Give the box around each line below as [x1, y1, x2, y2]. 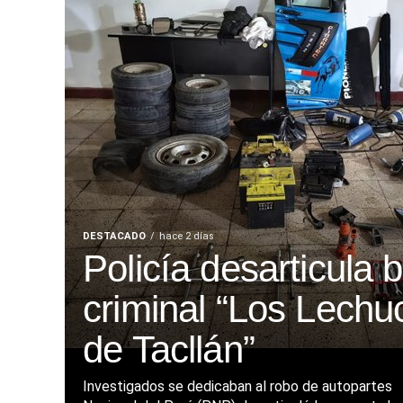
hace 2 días [159, 230, 214, 243]
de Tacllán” [83, 328, 255, 372]
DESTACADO [83, 230, 146, 243]
